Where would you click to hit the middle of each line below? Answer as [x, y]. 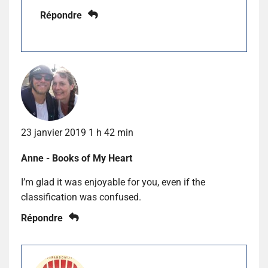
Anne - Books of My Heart [77, 158]
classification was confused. [81, 197]
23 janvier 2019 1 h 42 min [77, 132]
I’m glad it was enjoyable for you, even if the [113, 182]
